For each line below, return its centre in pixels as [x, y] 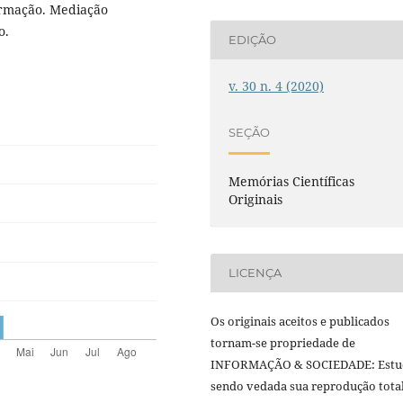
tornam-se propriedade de [283, 342]
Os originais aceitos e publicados [300, 321]
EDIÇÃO [253, 40]
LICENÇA [255, 273]
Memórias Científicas [292, 181]
